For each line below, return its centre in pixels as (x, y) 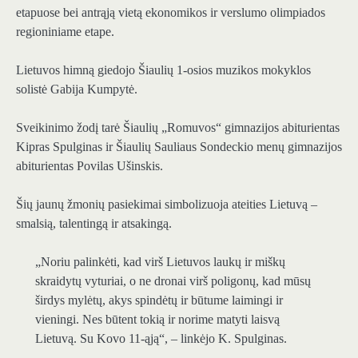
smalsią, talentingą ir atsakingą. (94, 224)
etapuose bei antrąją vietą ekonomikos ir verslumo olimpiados (171, 12)
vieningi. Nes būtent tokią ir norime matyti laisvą (157, 320)
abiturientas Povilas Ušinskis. (89, 166)
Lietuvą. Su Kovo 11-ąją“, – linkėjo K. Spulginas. (161, 339)
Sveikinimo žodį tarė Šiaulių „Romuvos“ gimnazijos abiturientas (178, 128)
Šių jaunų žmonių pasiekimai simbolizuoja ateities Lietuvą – (167, 205)
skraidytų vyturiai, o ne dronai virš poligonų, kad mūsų (173, 281)
